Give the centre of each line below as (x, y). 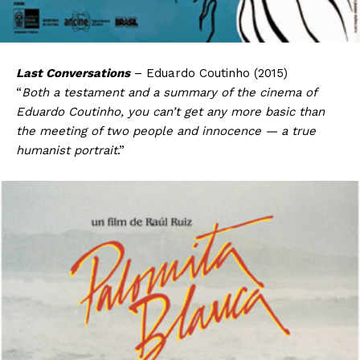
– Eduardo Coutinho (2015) (209, 74)
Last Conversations (73, 74)
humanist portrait (67, 151)
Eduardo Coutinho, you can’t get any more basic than (170, 112)
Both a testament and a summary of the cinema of (169, 93)
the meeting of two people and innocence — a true (166, 131)
